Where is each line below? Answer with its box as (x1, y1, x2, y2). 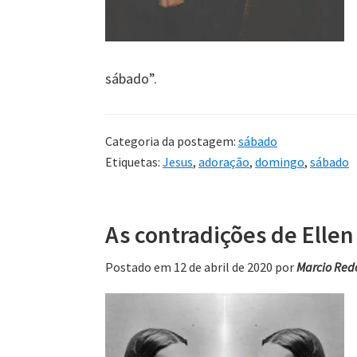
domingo (255, 153, 304, 170)
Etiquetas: (105, 153, 163, 170)
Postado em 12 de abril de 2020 (105, 258, 273, 275)
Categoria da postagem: (105, 132, 238, 149)
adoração (198, 153, 249, 170)
